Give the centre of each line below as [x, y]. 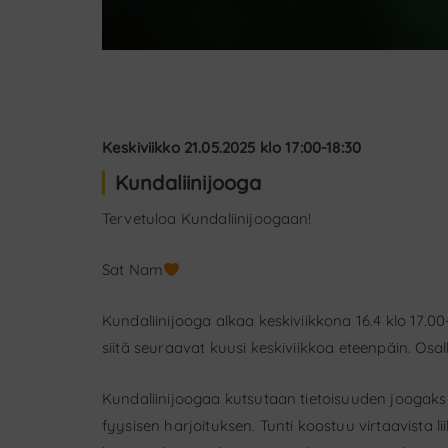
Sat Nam [133, 270]
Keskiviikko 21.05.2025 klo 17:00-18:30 [232, 148]
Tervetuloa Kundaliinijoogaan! [207, 219]
